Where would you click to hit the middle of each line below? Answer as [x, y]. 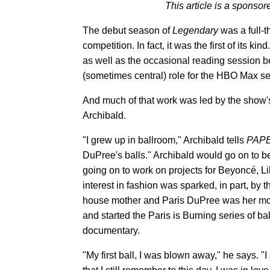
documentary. [111, 231]
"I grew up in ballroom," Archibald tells [165, 140]
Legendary [195, 30]
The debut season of [127, 30]
